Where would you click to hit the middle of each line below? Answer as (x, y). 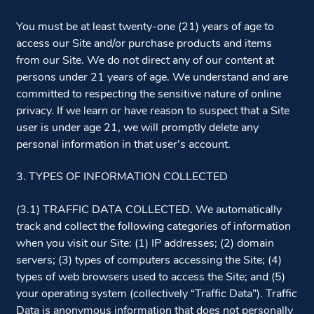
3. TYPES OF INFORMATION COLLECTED (122, 178)
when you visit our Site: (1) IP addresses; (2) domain (145, 244)
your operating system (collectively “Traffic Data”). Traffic (156, 294)
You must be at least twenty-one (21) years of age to (145, 27)
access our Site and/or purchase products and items (144, 44)
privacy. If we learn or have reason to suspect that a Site (152, 111)
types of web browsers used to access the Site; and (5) (150, 277)
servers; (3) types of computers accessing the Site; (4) (149, 260)
